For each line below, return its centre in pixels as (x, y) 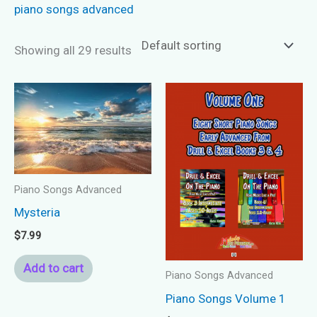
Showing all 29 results (73, 50)
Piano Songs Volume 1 (226, 298)
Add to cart (53, 269)
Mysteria (37, 212)
